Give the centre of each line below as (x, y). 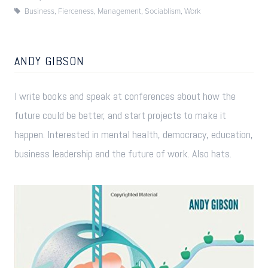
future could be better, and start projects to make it (120, 115)
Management (119, 10)
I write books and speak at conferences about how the (125, 96)
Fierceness (76, 10)
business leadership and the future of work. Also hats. (123, 154)
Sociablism (162, 10)
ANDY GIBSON (49, 61)
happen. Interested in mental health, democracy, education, (134, 135)
